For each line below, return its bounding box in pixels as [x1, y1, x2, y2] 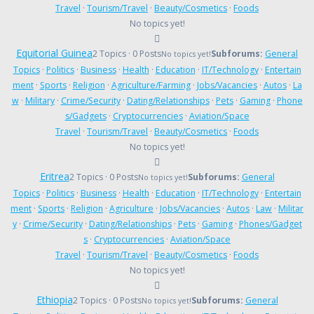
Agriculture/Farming [111, 78, 191, 91]
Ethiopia [36, 292, 73, 306]
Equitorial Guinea [16, 46, 93, 60]
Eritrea [39, 169, 69, 183]
